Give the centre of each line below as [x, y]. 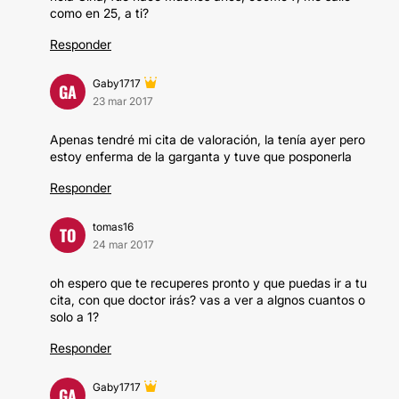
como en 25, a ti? [99, 13]
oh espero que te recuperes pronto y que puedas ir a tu [208, 283]
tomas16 [113, 227]
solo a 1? [74, 317]
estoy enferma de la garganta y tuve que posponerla [201, 156]
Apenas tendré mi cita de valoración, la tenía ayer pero [208, 139]
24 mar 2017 [123, 244]
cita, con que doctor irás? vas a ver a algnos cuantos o [208, 300]
